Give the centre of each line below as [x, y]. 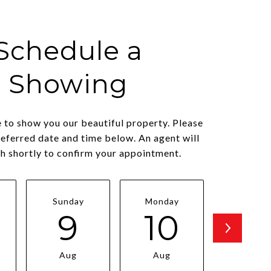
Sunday [68, 201]
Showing [68, 83]
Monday [162, 201]
